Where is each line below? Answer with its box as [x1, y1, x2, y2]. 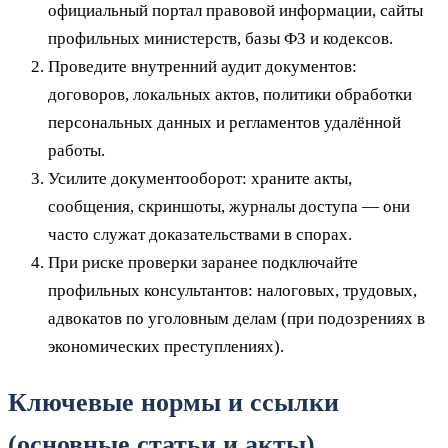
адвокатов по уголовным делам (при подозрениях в [48, 309, 425, 329]
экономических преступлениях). [48, 337, 284, 357]
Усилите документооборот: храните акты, [48, 169, 352, 189]
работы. [48, 141, 105, 161]
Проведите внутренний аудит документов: [48, 57, 357, 77]
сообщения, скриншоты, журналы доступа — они [48, 197, 410, 217]
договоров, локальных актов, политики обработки [48, 85, 412, 105]
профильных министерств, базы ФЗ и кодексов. [48, 29, 393, 49]
